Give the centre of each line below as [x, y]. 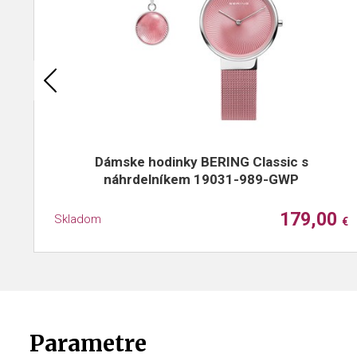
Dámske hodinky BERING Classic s [201, 162]
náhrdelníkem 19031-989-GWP [201, 179]
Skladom [78, 219]
